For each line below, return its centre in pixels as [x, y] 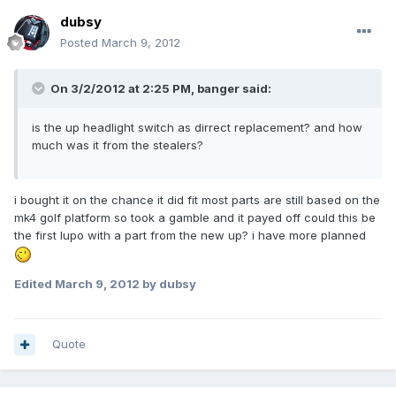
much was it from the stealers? [118, 145]
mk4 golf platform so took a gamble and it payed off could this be [195, 218]
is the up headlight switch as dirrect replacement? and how [197, 128]
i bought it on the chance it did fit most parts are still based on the [197, 200]
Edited [34, 283]
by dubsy [168, 283]
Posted [81, 43]
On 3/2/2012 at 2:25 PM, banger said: [160, 89]
